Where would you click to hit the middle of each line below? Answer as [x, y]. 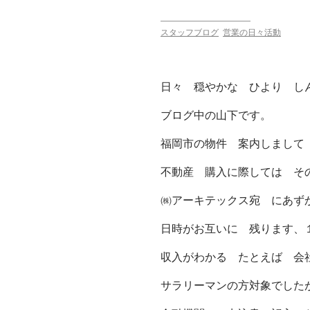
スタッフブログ [190, 32]
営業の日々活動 [252, 32]
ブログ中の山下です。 [216, 115]
